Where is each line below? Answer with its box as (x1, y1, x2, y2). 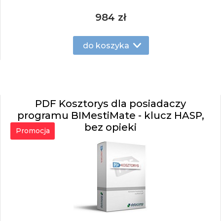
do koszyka (82, 40, 129, 50)
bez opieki (84, 121, 137, 133)
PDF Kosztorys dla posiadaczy (35, 98, 186, 110)
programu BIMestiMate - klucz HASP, (17, 110, 204, 121)
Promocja (15, 126, 50, 135)
